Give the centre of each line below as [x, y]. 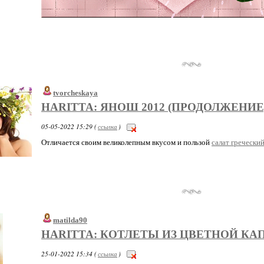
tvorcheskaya [75, 93]
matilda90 [70, 220]
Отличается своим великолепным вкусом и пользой [126, 142]
